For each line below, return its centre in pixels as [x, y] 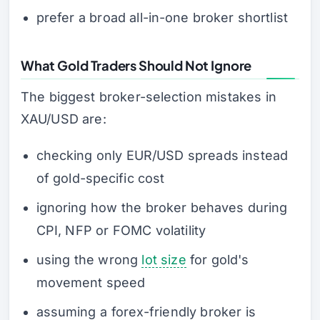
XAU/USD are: [64, 119]
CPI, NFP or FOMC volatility [121, 230]
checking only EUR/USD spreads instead [162, 155]
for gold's [217, 259]
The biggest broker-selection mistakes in [149, 97]
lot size [164, 259]
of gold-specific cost [100, 178]
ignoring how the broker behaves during [162, 207]
